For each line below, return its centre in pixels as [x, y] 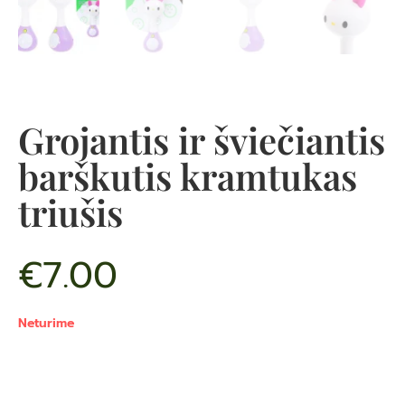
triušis [71, 212]
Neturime [46, 324]
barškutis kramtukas [188, 176]
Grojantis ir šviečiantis [202, 140]
